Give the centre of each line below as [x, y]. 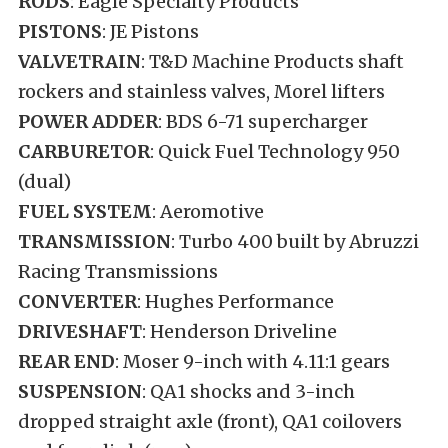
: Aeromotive [208, 211]
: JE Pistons [150, 31]
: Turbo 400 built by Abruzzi [295, 241]
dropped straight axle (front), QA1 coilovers [210, 421]
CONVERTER [77, 301]
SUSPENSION [80, 391]
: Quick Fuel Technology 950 [275, 151]
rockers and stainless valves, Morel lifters [201, 91]
